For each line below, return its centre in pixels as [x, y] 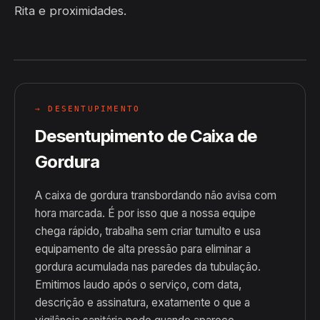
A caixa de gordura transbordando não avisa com [156, 195]
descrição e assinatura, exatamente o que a [142, 302]
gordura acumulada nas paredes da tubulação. [148, 267]
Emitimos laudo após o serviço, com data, [138, 285]
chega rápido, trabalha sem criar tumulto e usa [148, 231]
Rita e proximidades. [70, 11]
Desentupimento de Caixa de [146, 136]
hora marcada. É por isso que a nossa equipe [145, 213]
